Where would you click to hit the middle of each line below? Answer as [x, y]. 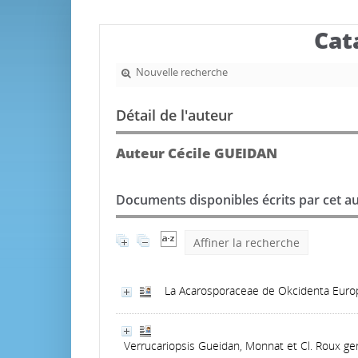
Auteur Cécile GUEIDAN [196, 153]
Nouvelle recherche [181, 72]
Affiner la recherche [246, 243]
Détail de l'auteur [174, 115]
